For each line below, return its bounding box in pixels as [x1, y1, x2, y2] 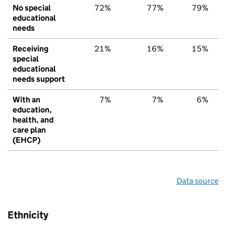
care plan [13, 125, 46, 135]
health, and [13, 115, 53, 125]
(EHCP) [13, 135, 40, 145]
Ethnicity [8, 208, 48, 221]
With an [13, 94, 40, 104]
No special [13, 3, 51, 13]
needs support [13, 74, 65, 84]
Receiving [13, 43, 48, 53]
